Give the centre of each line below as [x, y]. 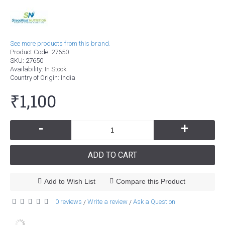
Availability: [27, 69]
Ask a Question [154, 202]
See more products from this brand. [60, 43]
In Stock [55, 69]
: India [67, 78]
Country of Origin [34, 78]
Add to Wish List [70, 181]
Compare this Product [150, 181]
